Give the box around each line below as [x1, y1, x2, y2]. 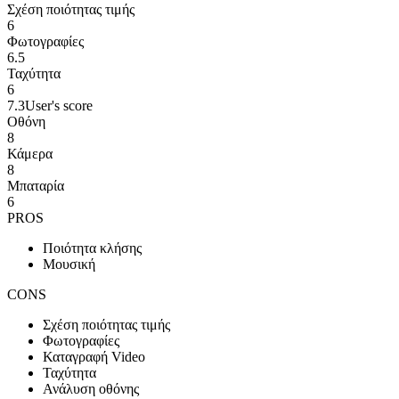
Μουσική [43, 256, 95, 272]
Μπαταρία [7, 178, 64, 193]
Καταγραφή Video [43, 349, 145, 364]
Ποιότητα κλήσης [43, 240, 142, 256]
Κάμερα [7, 146, 53, 161]
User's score [25, 98, 93, 113]
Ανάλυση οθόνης [43, 381, 139, 396]
